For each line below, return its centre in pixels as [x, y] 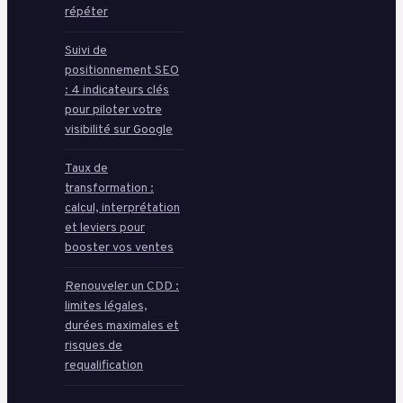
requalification [104, 365]
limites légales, [106, 306]
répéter [86, 12]
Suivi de [86, 50]
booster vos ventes [119, 247]
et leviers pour [105, 228]
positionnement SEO [122, 70]
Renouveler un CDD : [122, 286]
